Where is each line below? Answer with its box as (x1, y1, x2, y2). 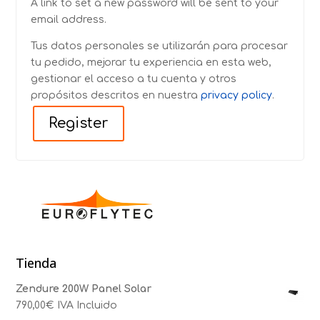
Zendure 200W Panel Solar (16, 284, 152, 294)
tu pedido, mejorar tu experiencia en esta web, (31, 57, 272, 68)
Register (49, 115, 109, 131)
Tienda (16, 254, 57, 271)
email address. (31, 14, 107, 25)
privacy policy (201, 90, 273, 101)
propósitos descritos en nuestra (31, 90, 201, 101)
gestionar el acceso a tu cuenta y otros (31, 74, 237, 84)
